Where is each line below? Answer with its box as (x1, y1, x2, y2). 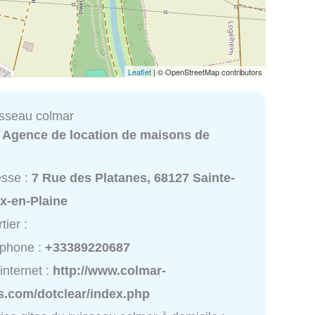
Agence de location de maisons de (2, 127, 210, 142)
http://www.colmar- (53, 264, 167, 278)
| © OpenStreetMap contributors (151, 65, 262, 77)
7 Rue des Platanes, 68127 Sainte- (32, 171, 236, 186)
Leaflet (128, 65, 151, 77)
